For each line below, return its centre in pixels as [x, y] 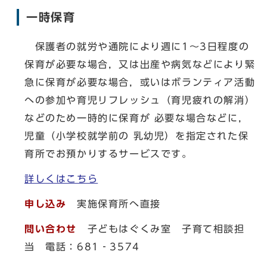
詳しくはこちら [61, 179]
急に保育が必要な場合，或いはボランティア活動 [140, 82]
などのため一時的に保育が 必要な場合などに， [137, 118]
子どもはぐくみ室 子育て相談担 [161, 229]
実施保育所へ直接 [114, 204]
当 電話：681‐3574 [82, 247]
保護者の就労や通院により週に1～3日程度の [137, 46]
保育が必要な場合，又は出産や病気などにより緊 [140, 64]
